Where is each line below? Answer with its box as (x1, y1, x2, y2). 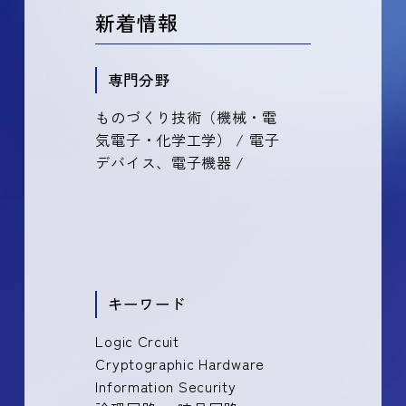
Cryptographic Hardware (95, 352, 265, 374)
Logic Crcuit (95, 329, 179, 352)
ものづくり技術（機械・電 (95, 105, 277, 128)
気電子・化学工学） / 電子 (95, 128, 280, 150)
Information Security (95, 374, 237, 397)
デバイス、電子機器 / (95, 150, 246, 173)
